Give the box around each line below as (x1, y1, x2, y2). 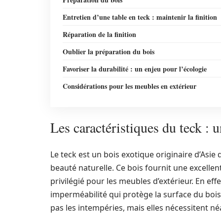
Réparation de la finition (63, 29, 136, 39)
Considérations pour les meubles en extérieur (63, 81, 196, 91)
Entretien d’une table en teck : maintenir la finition (63, 12, 217, 22)
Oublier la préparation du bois (63, 46, 154, 57)
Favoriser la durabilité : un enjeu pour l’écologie (63, 64, 207, 74)
